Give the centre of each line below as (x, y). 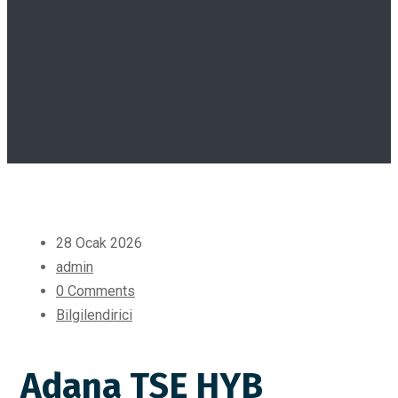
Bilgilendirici (94, 315)
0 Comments (96, 291)
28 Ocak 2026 (99, 243)
